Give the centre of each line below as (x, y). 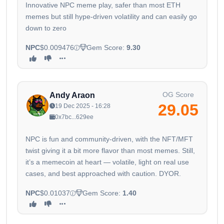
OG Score (178, 95)
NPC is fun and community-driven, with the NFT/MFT (109, 139)
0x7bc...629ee (74, 117)
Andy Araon (72, 95)
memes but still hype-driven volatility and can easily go (111, 17)
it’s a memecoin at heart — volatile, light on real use (107, 162)
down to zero (46, 28)
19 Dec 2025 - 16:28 (83, 106)
